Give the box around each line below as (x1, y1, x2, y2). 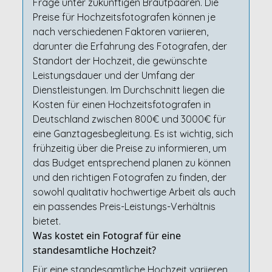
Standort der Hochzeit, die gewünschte (32, 55, 207, 67)
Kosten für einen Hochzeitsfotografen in (32, 98, 211, 110)
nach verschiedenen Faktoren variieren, (32, 25, 208, 38)
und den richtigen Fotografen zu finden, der (32, 171, 226, 183)
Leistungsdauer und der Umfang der (32, 69, 195, 81)
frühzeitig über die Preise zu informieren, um (32, 142, 226, 154)
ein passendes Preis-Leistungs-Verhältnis (32, 200, 216, 212)
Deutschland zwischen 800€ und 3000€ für (32, 113, 226, 125)
